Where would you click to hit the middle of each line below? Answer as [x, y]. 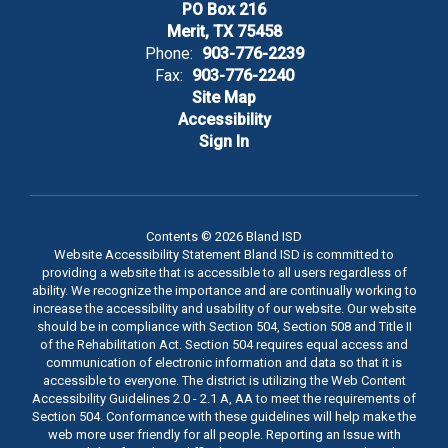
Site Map [224, 97]
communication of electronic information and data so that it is [224, 362]
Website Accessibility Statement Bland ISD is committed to [224, 254]
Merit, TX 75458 [224, 31]
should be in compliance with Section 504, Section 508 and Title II [224, 326]
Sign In [224, 141]
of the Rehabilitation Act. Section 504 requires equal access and [224, 344]
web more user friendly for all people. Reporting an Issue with [224, 434]
